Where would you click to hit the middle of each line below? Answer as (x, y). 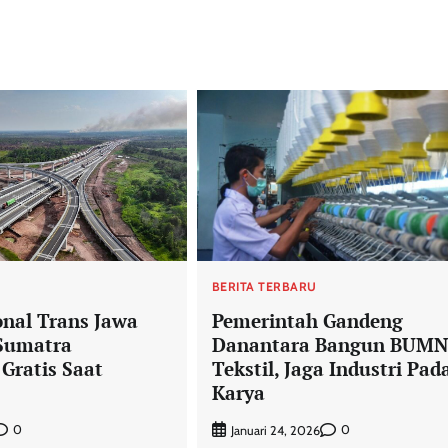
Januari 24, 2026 (275, 430)
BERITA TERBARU (264, 287)
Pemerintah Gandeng (307, 321)
